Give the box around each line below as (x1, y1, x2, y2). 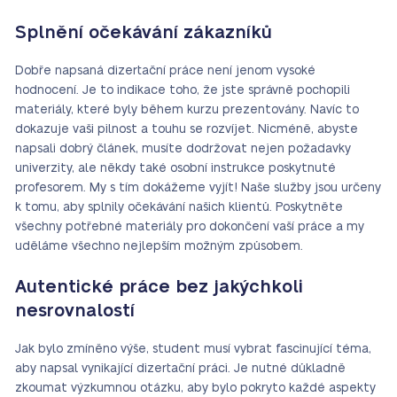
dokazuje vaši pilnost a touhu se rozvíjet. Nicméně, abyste (15, 123, 358, 136)
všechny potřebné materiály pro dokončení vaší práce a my (15, 221, 364, 233)
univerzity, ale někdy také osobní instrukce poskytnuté (15, 162, 336, 175)
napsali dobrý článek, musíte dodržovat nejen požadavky (15, 143, 351, 155)
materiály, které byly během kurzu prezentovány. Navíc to (15, 104, 359, 116)
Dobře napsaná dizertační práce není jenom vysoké (15, 65, 315, 77)
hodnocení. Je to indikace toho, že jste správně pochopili (15, 84, 350, 97)
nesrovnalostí (15, 302, 135, 320)
